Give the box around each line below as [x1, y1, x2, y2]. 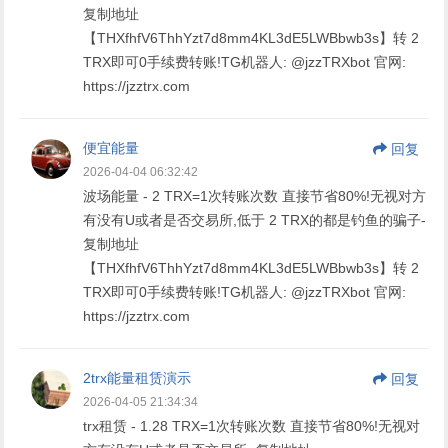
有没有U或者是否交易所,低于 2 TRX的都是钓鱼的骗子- [83, 211, 427, 228]
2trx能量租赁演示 [83, 369, 192, 386]
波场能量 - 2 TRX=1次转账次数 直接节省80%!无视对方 [83, 187, 427, 204]
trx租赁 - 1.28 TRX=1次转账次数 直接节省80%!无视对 [83, 417, 421, 434]
